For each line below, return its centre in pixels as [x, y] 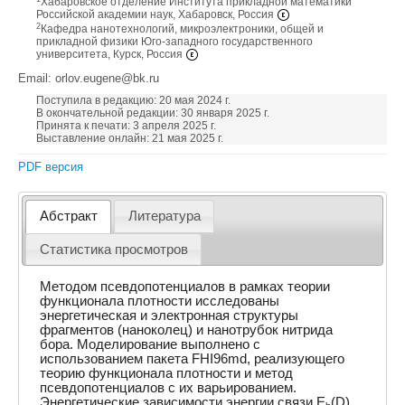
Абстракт [68, 217]
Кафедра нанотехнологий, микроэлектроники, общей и [182, 29]
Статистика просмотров [113, 249]
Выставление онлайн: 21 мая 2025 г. [130, 138]
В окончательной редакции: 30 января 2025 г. [153, 113]
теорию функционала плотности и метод [167, 373]
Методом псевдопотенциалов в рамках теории [185, 286]
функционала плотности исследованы [160, 301]
